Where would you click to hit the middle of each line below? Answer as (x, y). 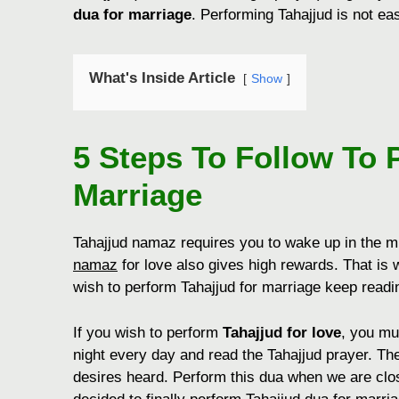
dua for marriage (132, 15)
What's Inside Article (162, 78)
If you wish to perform (148, 332)
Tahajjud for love (282, 332)
